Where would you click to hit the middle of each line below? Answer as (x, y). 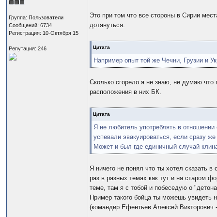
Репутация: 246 (28, 48)
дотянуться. (108, 25)
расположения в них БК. (126, 92)
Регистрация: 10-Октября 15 (44, 33)
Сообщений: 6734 (31, 25)
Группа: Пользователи (36, 17)
